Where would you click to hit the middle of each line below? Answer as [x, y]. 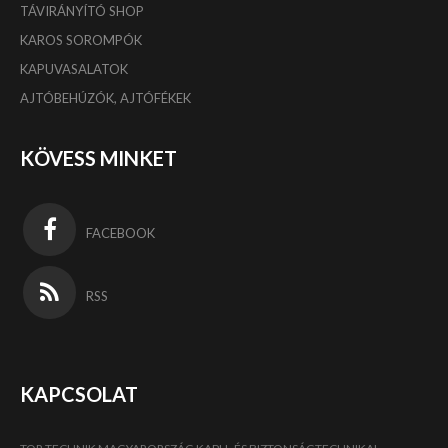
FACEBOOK [120, 232]
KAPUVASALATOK [74, 68]
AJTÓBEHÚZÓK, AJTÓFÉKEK [105, 97]
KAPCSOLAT [79, 393]
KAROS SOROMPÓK [81, 39]
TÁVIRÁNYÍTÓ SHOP [82, 10]
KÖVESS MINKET [98, 157]
